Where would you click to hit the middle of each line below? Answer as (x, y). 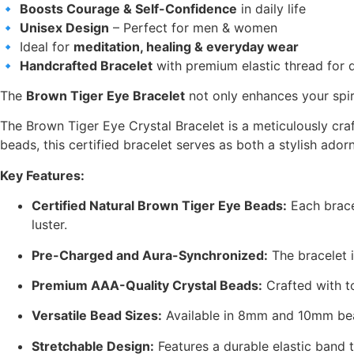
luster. (49, 225)
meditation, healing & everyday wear (186, 46)
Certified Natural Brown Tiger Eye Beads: (159, 206)
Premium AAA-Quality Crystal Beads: (147, 286)
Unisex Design (64, 27)
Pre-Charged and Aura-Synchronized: (150, 255)
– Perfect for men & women (193, 27)
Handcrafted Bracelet (86, 65)
